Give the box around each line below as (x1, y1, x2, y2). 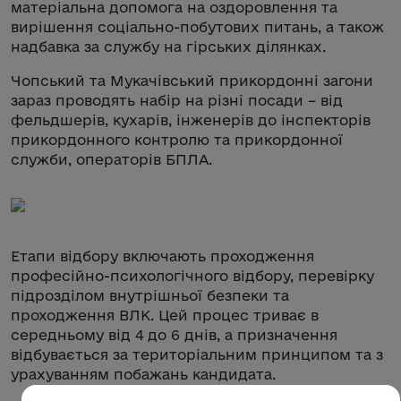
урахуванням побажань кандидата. (11, 365, 276, 382)
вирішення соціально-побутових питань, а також (11, 18, 384, 35)
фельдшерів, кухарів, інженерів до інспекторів (11, 111, 371, 128)
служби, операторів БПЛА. (11, 150, 212, 167)
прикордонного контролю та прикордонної (11, 131, 343, 148)
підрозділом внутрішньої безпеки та (11, 286, 289, 303)
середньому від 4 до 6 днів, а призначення (11, 326, 337, 343)
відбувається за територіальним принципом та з (11, 346, 383, 363)
